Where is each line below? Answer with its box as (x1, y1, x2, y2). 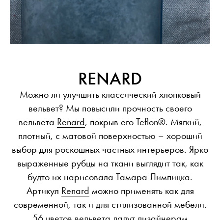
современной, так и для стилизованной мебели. (13, 198, 207, 211)
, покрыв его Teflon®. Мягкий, (84, 116, 202, 128)
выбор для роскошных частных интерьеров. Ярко (12, 143, 208, 156)
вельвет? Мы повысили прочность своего (28, 102, 192, 114)
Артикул (26, 185, 61, 197)
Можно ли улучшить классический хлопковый (19, 88, 201, 101)
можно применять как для (89, 185, 194, 197)
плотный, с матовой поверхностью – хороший (18, 130, 202, 142)
